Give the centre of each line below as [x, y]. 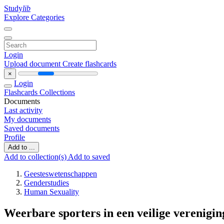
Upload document [33, 64]
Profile [14, 137]
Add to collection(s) [36, 157]
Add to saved [89, 157]
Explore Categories [34, 17]
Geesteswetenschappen [60, 174]
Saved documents [32, 128]
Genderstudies [46, 183]
